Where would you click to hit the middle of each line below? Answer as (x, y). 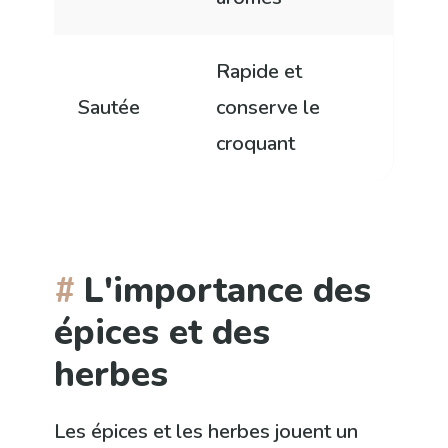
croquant (256, 144)
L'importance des (228, 290)
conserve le (268, 108)
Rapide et (259, 72)
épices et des (162, 332)
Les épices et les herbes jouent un (206, 432)
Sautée (109, 108)
